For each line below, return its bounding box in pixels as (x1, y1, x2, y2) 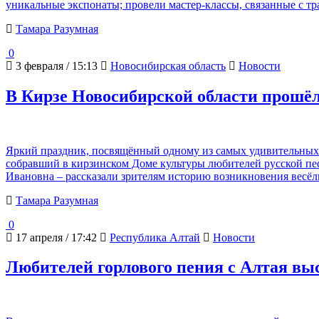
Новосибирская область (110, 59, 226, 72)
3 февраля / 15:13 (13, 59, 98, 72)
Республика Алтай (110, 231, 200, 244)
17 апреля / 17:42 (13, 231, 97, 244)
